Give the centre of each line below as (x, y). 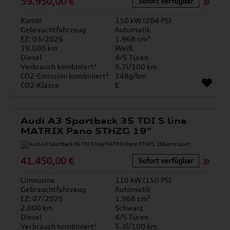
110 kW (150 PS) (143, 180)
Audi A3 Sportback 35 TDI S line (104, 121)
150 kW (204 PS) (143, 20)
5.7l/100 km (136, 66)
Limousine (38, 180)
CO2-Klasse (40, 85)
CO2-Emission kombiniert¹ (65, 76)
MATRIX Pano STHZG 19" (86, 131)
